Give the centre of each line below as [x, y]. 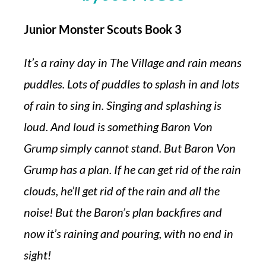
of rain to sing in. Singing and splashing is [123, 105]
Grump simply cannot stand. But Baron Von [130, 148]
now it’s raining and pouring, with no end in [129, 233]
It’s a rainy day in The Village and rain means [133, 62]
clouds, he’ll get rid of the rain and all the [122, 191]
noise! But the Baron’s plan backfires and [123, 212]
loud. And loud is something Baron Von [118, 126]
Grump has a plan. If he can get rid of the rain [132, 169]
